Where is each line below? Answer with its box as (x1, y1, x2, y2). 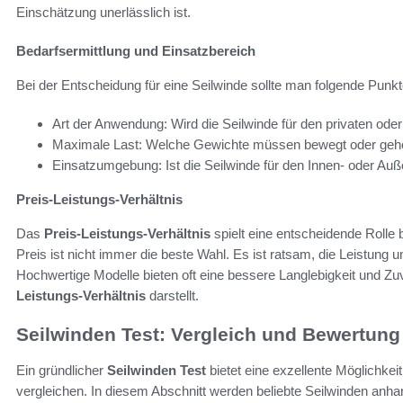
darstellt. (146, 287, 199, 303)
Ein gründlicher (16, 363, 107, 379)
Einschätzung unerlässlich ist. (16, 4, 191, 20)
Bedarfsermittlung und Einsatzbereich (16, 42, 255, 58)
